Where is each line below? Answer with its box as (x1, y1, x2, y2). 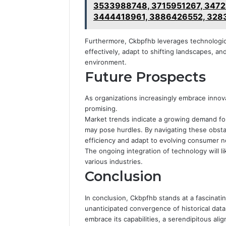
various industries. (85, 157, 143, 166)
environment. (85, 58, 127, 66)
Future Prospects (85, 68, 206, 85)
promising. (85, 104, 118, 113)
